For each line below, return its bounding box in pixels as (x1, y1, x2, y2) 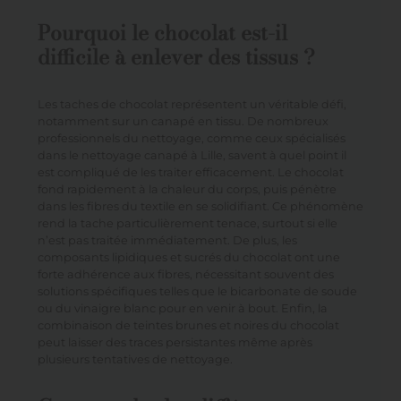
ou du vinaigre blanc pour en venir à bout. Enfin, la (37, 301, 328, 315)
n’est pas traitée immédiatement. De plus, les (37, 233, 297, 247)
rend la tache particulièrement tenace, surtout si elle (37, 216, 337, 230)
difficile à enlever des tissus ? (37, 40, 315, 73)
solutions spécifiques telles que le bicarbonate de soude (37, 284, 357, 298)
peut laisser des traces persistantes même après (37, 335, 312, 349)
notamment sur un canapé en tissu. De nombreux (37, 114, 328, 128)
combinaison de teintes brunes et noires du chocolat (37, 318, 339, 332)
